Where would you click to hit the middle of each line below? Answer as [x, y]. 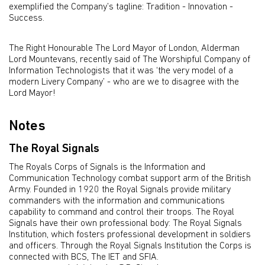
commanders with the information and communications [117, 201]
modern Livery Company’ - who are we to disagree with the [124, 82]
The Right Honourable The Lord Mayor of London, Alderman [124, 49]
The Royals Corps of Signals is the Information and [107, 167]
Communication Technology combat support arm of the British [130, 179]
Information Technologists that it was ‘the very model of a [121, 71]
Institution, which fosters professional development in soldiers [130, 235]
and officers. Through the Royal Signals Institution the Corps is [130, 246]
